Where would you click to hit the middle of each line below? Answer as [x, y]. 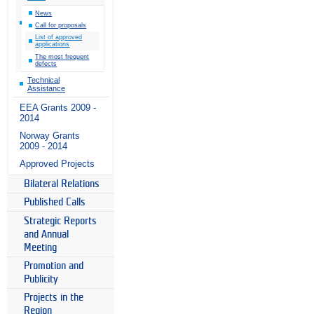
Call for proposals [61, 25]
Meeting [40, 247]
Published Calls [55, 203]
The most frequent [62, 56]
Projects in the [54, 298]
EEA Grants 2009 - [58, 107]
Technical [43, 80]
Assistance [46, 88]
